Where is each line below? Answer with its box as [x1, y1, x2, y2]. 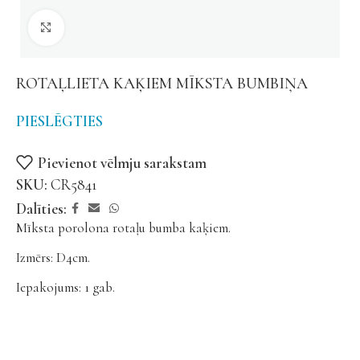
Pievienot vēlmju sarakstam [38, 153, 207, 172]
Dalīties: [16, 199, 67, 218]
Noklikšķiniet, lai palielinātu [63, 19, 218, 37]
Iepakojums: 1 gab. [16, 279, 115, 296]
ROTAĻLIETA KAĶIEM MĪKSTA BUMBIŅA [16, 74, 308, 93]
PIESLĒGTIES [16, 112, 103, 130]
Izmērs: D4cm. [16, 249, 90, 266]
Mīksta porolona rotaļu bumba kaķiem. [16, 219, 231, 236]
